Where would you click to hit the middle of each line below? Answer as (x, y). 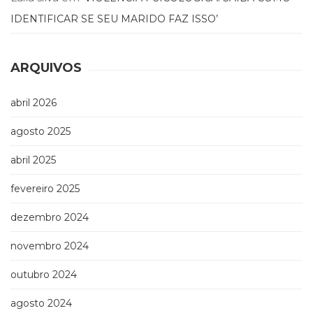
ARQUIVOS (46, 68)
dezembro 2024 (50, 218)
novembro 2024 (50, 246)
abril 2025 (33, 160)
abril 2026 (34, 103)
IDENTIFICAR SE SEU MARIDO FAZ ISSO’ (114, 19)
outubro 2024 (44, 275)
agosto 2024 (41, 304)
